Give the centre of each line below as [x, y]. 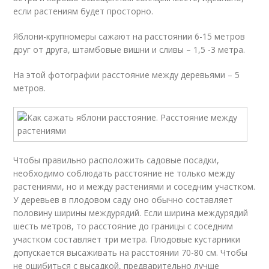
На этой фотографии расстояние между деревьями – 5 [127, 75]
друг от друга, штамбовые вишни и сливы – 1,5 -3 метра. [129, 50]
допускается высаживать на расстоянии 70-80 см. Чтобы [131, 252]
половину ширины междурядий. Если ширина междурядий [131, 213]
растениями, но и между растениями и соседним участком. [134, 186]
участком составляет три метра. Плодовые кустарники [127, 239]
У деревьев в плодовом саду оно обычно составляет [123, 200]
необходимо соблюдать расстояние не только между [124, 173]
